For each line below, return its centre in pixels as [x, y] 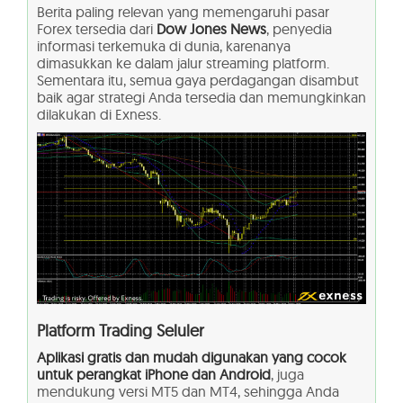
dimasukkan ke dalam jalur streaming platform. [183, 63]
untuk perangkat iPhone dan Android [154, 375]
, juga [287, 375]
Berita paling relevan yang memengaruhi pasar [183, 11]
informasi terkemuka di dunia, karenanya [164, 45]
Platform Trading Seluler [121, 331]
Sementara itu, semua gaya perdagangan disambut [198, 80]
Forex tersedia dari [97, 28]
